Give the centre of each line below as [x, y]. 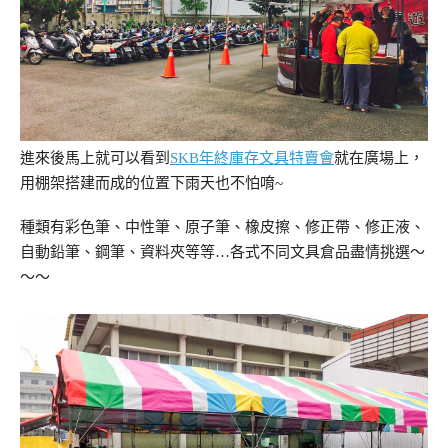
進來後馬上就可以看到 [95, 158]
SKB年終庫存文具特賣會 [252, 158]
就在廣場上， [379, 158]
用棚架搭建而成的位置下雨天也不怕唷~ [151, 183]
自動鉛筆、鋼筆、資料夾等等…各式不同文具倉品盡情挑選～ [222, 251]
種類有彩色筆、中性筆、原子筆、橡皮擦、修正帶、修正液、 [222, 226]
